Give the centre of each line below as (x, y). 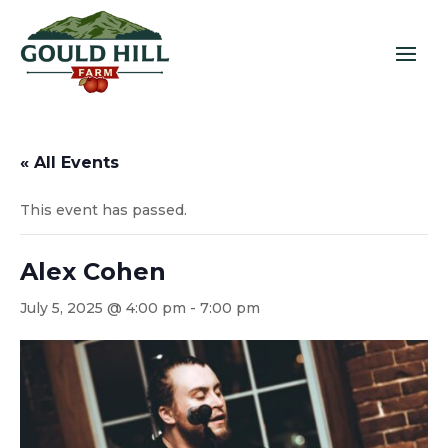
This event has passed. (103, 210)
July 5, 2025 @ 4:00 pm (103, 308)
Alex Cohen (93, 272)
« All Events (69, 163)
